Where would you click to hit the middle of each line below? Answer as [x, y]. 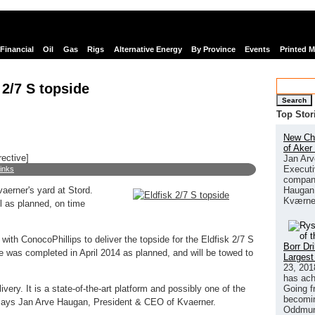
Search [294, 100]
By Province [213, 50]
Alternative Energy [148, 50]
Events [258, 50]
